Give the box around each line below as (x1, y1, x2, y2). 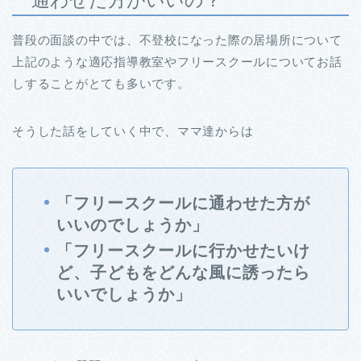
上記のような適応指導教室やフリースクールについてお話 (12, 54, 342, 68)
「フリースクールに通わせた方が (56, 193, 310, 212)
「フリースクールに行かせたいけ (56, 241, 310, 259)
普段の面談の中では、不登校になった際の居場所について (12, 32, 342, 47)
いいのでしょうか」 (56, 215, 209, 234)
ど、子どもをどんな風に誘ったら (56, 263, 310, 281)
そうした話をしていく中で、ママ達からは (12, 123, 254, 138)
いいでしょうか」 (56, 284, 192, 303)
